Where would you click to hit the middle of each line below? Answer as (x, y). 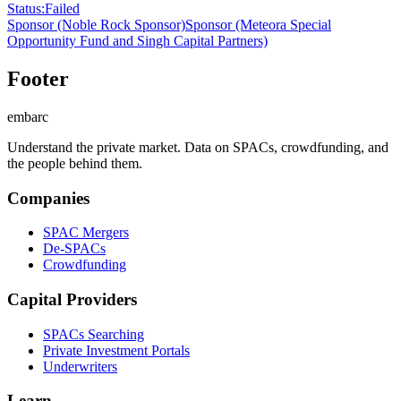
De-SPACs (74, 249)
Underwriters (80, 366)
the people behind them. (75, 163)
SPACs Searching (94, 334)
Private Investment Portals (116, 350)
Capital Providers (72, 299)
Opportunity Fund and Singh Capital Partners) (137, 41)
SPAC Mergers (86, 233)
